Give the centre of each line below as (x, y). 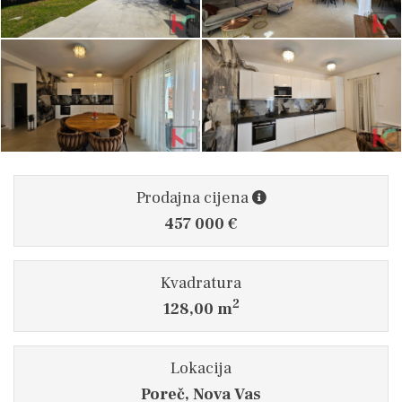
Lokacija (201, 368)
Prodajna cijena (194, 197)
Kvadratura (201, 283)
